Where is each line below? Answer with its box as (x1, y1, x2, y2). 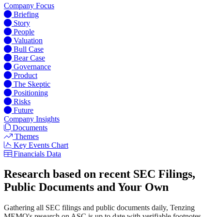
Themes (15, 132, 39, 140)
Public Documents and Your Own (4, 181, 169, 194)
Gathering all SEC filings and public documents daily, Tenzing (4, 203, 195, 212)
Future (14, 106, 33, 114)
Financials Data (14, 149, 61, 158)
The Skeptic (14, 79, 50, 88)
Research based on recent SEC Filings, (4, 168, 195, 181)
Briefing (14, 10, 39, 18)
